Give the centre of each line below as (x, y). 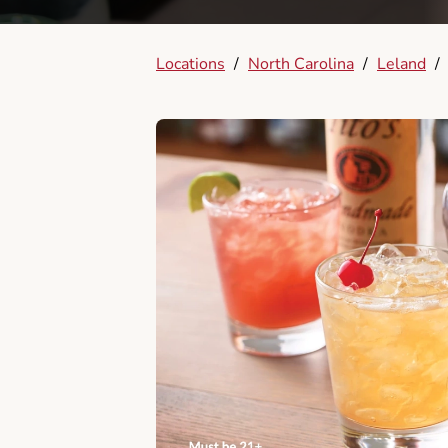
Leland (401, 64)
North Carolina (301, 64)
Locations (190, 64)
